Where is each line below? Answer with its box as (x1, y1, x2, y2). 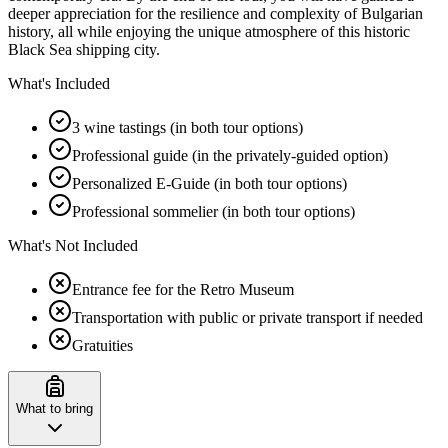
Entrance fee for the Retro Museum (72, 280, 294, 298)
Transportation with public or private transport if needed (72, 308, 423, 326)
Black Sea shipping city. (8, 40, 160, 58)
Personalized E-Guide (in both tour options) (72, 174, 347, 192)
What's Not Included (8, 236, 138, 254)
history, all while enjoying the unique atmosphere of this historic (8, 22, 410, 40)
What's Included (8, 74, 110, 92)
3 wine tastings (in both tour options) (72, 118, 303, 136)
